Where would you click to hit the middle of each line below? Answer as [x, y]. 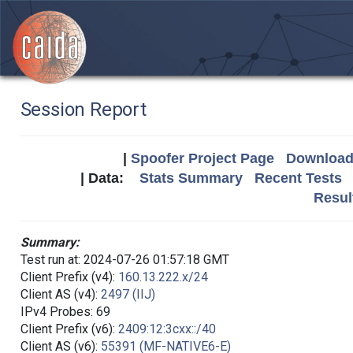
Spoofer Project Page [202, 158]
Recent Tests [298, 178]
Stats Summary [191, 178]
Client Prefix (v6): [69, 329]
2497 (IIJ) [128, 294]
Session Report [83, 110]
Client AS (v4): [60, 294]
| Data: [110, 178]
